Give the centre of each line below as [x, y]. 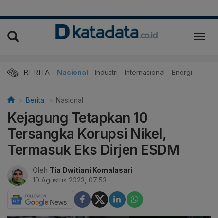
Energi [182, 72]
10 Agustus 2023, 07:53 [70, 180]
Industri [106, 72]
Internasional [145, 72]
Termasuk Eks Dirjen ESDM [93, 150]
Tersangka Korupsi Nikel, [87, 134]
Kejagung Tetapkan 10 [77, 118]
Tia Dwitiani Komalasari [91, 170]
